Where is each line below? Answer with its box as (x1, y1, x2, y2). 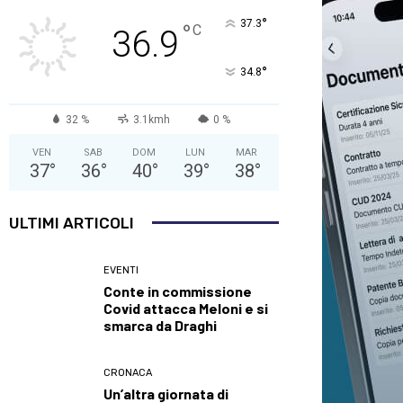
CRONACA (103, 366, 152, 379)
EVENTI (103, 264, 139, 276)
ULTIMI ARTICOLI (9, 213, 134, 232)
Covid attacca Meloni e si (103, 299, 268, 317)
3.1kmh (132, 112, 170, 126)
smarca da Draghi (103, 316, 217, 334)
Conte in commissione (103, 282, 252, 300)
